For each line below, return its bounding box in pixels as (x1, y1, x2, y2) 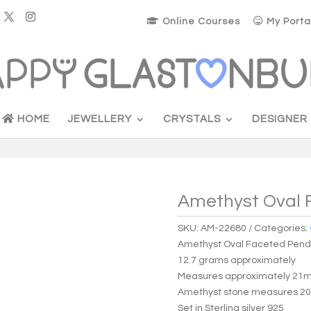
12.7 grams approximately (178, 255, 296, 265)
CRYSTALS (163, 113, 221, 124)
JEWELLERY (67, 113, 132, 124)
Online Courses (159, 16, 240, 26)
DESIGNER (252, 113, 308, 124)
